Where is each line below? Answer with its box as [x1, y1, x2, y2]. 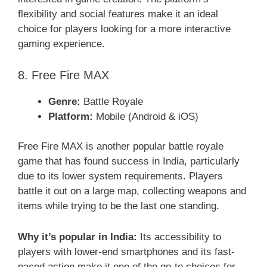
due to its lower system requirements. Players [18, 170, 223, 182]
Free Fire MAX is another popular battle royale [18, 141, 223, 153]
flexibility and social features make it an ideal [18, 8, 218, 20]
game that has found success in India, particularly [18, 156, 240, 167]
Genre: [48, 95, 80, 107]
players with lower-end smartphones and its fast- [18, 246, 235, 258]
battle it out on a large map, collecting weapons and [18, 185, 246, 197]
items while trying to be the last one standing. [18, 200, 219, 212]
